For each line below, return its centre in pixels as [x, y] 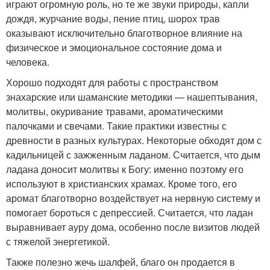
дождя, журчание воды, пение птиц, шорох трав [113, 18]
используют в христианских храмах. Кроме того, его [121, 184]
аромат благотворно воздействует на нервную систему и [133, 198]
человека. [28, 62]
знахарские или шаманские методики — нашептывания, [132, 97]
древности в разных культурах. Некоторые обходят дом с [134, 140]
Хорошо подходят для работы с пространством [112, 82]
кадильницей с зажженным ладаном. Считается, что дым [133, 155]
